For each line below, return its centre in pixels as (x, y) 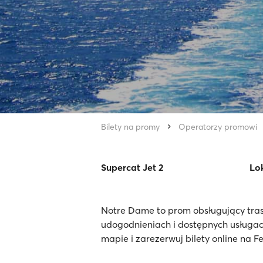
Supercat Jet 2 (132, 167)
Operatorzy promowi (218, 127)
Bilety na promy (130, 127)
